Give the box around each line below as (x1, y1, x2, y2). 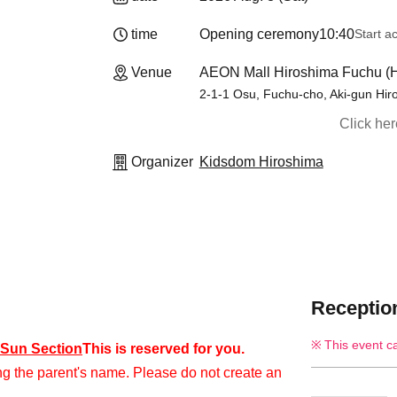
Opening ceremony (198, 27, 319, 42)
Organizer (131, 154, 193, 169)
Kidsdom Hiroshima (198, 154, 323, 169)
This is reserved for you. (82, 341, 245, 357)
